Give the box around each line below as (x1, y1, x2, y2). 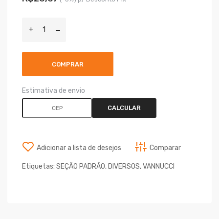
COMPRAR (52, 61, 84, 68)
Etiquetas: (22, 162, 56, 171)
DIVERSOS (108, 162, 140, 171)
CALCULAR (108, 104, 141, 112)
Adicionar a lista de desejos (37, 144, 121, 153)
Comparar (150, 144, 181, 153)
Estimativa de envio (22, 87, 85, 95)
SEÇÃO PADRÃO (56, 162, 105, 171)
